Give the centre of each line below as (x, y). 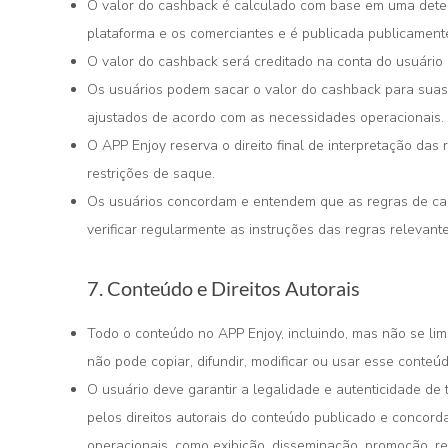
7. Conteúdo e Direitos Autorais (223, 288)
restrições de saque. (151, 173)
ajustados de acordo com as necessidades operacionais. (265, 117)
